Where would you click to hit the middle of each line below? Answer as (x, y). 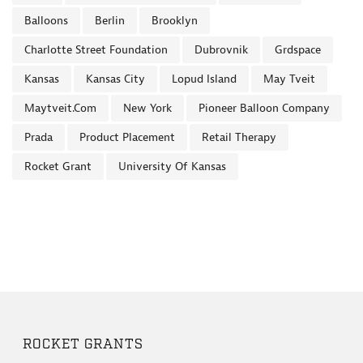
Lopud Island (204, 79)
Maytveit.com (60, 108)
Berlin (110, 21)
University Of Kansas (172, 167)
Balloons (46, 21)
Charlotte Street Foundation (96, 50)
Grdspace (298, 50)
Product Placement (127, 137)
